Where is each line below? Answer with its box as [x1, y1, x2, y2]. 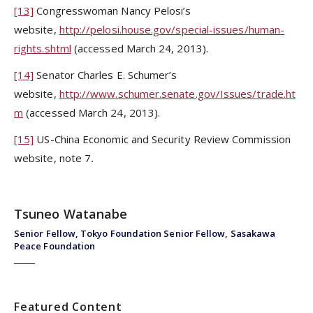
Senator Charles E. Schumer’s [36, 68, 177, 82]
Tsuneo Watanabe [14, 205, 128, 223]
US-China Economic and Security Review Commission [36, 132, 291, 147]
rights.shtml [14, 41, 71, 55]
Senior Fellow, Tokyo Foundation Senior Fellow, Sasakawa [14, 226, 276, 240]
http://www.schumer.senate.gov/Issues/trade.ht [59, 87, 296, 101]
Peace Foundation [14, 239, 96, 252]
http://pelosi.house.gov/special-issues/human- [59, 22, 285, 36]
